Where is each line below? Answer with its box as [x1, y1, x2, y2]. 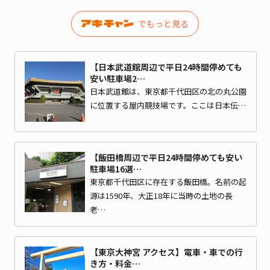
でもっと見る [137, 17, 189, 30]
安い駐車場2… [90, 72, 145, 84]
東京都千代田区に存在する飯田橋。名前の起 [90, 175, 246, 187]
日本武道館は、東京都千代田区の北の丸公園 [90, 85, 246, 97]
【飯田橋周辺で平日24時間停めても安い [90, 151, 242, 163]
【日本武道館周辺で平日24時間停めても [90, 60, 242, 73]
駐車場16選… [90, 162, 142, 175]
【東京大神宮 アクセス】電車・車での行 [90, 245, 243, 258]
